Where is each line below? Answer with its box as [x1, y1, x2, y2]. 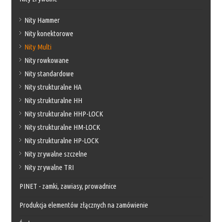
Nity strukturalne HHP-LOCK [24, 109, 104, 118]
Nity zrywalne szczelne [24, 149, 88, 158]
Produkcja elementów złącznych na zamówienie [19, 200, 149, 209]
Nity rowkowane [24, 55, 69, 64]
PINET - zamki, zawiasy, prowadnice [19, 181, 117, 190]
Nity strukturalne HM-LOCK [24, 122, 101, 131]
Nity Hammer [24, 15, 60, 24]
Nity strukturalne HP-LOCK [24, 136, 99, 145]
